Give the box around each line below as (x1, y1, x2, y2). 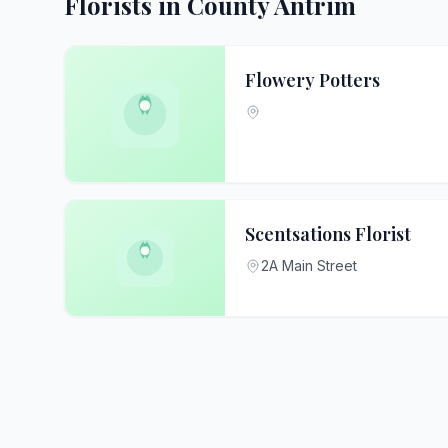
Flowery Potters (245, 68, 380, 92)
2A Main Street (261, 257, 357, 274)
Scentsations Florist (245, 222, 411, 246)
